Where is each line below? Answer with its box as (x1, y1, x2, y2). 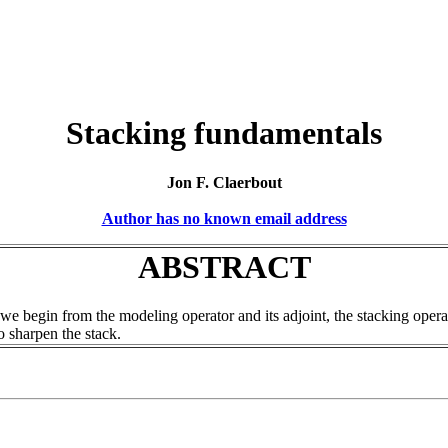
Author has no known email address (101, 209, 347, 227)
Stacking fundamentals (66, 115, 382, 152)
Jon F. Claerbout (166, 173, 282, 191)
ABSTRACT (137, 248, 311, 285)
